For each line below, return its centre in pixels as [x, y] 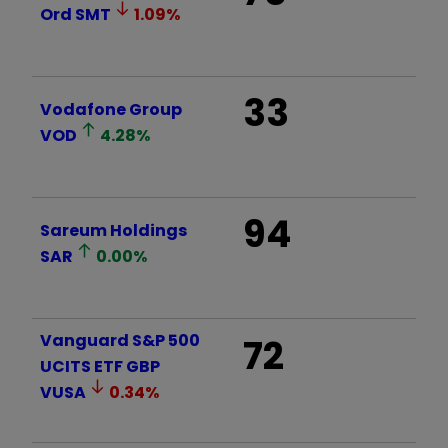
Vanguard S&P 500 [120, 340]
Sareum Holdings [113, 230]
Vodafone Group [111, 109]
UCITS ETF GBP [100, 366]
